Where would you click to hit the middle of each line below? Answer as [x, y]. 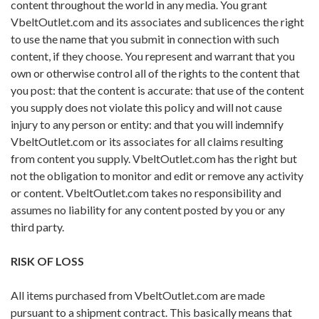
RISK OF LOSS [47, 261]
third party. [37, 227]
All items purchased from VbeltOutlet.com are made [138, 296]
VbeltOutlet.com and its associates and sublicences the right [157, 22]
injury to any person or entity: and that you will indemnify [147, 125]
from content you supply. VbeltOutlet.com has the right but [154, 159]
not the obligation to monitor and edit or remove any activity [157, 176]
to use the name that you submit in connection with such [145, 39]
